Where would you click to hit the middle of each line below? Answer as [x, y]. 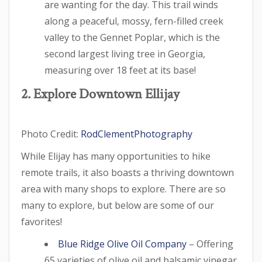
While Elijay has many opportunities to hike [116, 156]
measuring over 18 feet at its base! [120, 70]
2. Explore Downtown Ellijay [100, 94]
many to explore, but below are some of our [118, 205]
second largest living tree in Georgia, [125, 54]
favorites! [42, 221]
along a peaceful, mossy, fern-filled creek [134, 21]
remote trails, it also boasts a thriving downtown [127, 172]
